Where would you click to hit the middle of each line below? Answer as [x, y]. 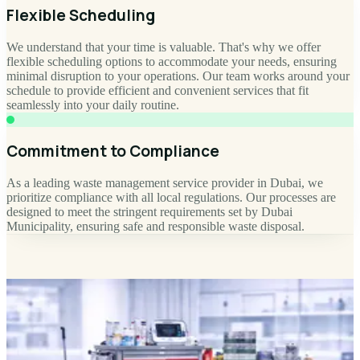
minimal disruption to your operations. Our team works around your [178, 76]
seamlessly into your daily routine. [93, 104]
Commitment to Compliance [113, 151]
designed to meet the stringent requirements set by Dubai [149, 211]
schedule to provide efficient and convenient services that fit [157, 90]
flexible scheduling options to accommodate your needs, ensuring [172, 61]
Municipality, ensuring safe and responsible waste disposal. [155, 226]
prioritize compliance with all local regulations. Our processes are [171, 197]
